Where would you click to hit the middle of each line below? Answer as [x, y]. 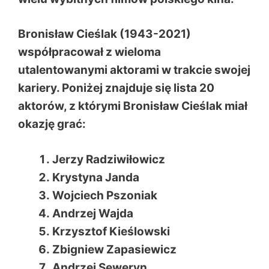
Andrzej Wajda [93, 213]
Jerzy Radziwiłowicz [109, 159]
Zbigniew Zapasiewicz [114, 249]
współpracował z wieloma [89, 52]
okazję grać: [52, 124]
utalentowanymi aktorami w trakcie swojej [134, 70]
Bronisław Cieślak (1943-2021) [104, 34]
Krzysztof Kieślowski [111, 231]
